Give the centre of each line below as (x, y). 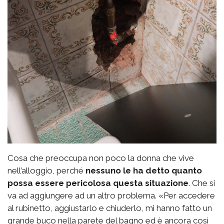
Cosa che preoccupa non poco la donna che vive (101, 158)
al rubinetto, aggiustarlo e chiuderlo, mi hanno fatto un (110, 208)
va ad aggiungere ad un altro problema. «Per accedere (111, 196)
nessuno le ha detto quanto (144, 171)
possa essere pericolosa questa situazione (98, 183)
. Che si (202, 183)
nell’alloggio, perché (46, 171)
